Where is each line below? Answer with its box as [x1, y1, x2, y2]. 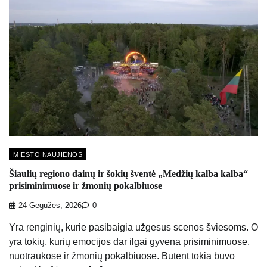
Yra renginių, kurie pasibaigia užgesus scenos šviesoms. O [9, 222, 258, 232]
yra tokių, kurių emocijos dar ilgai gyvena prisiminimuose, [9, 236, 250, 247]
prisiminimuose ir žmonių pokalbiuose [9, 181, 162, 191]
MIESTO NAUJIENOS [13, 151, 82, 159]
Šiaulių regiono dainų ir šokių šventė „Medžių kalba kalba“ [9, 169, 248, 179]
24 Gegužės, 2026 [18, 201, 82, 210]
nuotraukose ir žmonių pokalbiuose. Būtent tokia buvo [9, 250, 235, 261]
